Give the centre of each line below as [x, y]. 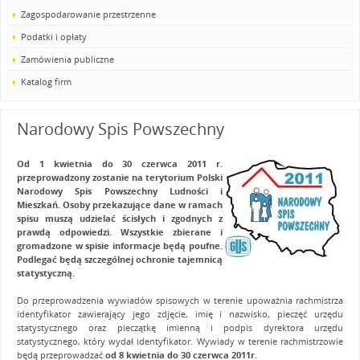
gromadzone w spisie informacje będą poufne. [120, 245]
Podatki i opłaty [54, 37]
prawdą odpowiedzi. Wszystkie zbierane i [120, 232]
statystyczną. [46, 273]
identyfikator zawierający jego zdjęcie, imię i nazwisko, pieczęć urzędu [180, 314]
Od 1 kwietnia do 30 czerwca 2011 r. [120, 164]
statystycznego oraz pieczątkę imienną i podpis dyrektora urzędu [180, 327]
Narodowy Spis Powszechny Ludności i [120, 191]
